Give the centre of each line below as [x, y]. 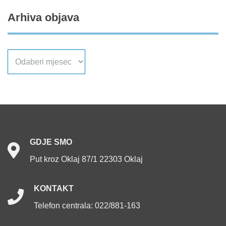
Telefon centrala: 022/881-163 [87, 206]
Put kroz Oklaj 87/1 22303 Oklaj [86, 159]
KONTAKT [54, 189]
